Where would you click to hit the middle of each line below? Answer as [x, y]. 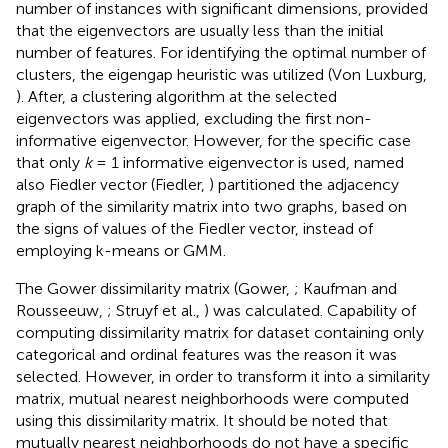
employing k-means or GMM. [121, 250]
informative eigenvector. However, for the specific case [213, 140]
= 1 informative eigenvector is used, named [248, 162]
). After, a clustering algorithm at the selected [176, 96]
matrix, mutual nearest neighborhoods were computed [212, 398]
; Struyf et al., [155, 310]
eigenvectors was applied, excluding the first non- [194, 118]
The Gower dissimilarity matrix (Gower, [155, 288]
